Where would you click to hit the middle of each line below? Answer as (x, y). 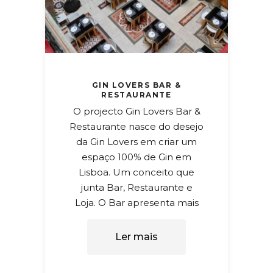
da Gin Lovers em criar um (136, 141)
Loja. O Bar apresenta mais (136, 202)
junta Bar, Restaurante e (136, 187)
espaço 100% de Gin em (136, 157)
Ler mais (136, 236)
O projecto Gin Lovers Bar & (136, 111)
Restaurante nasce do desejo (136, 126)
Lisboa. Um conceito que (136, 172)
